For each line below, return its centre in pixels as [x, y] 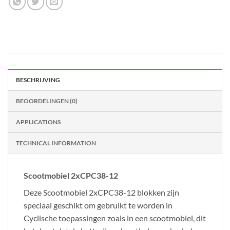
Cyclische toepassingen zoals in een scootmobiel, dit [115, 218]
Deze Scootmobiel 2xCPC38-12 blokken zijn [101, 193]
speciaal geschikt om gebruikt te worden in [98, 205]
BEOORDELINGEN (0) [47, 101]
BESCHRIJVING [38, 80]
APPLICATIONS [38, 122]
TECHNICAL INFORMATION [56, 143]
